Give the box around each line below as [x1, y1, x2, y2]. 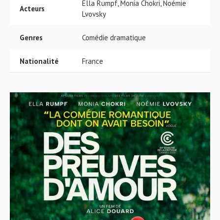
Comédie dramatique [82, 33, 146, 42]
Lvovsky [82, 9, 106, 19]
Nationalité [20, 56, 58, 66]
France [82, 56, 103, 66]
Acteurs [20, 4, 45, 13]
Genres [20, 33, 43, 42]
